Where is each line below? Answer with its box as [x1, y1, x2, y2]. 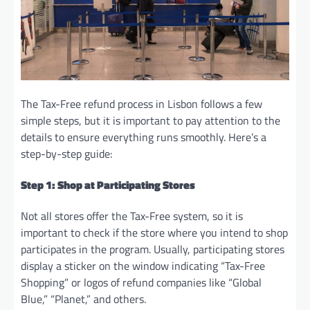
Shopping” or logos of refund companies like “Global [21, 274, 262, 291]
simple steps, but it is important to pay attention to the [21, 111, 280, 129]
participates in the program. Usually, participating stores [21, 241, 284, 258]
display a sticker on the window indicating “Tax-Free [21, 257, 265, 275]
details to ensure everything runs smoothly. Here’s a [21, 128, 266, 145]
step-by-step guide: [21, 145, 112, 162]
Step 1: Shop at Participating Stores [21, 176, 195, 194]
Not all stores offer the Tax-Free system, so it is [21, 208, 243, 225]
